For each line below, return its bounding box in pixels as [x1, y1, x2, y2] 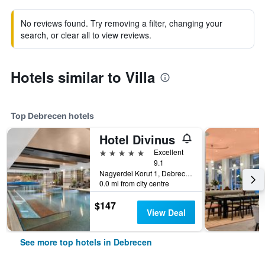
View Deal [146, 206, 186, 218]
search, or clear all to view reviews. [21, 29, 151, 41]
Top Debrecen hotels [11, 111, 94, 121]
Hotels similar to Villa [11, 67, 155, 87]
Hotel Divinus [99, 131, 175, 148]
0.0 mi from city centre [99, 178, 169, 188]
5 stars [99, 146, 127, 157]
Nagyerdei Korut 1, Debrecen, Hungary [185, 168, 192, 178]
